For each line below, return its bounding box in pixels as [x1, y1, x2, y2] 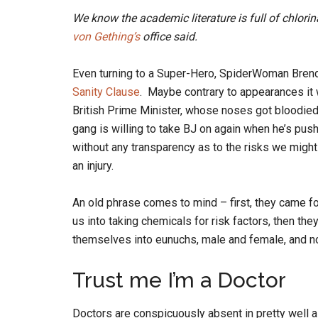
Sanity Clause [72, 85, 140, 99]
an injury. [72, 159, 114, 172]
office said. [140, 30, 197, 43]
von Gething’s [72, 30, 140, 43]
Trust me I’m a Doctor [72, 268, 286, 292]
